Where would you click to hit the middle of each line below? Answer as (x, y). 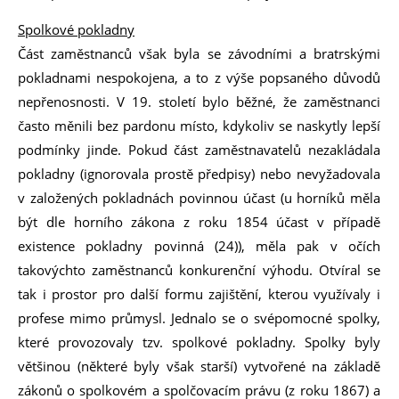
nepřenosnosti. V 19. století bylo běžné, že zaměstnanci (199, 102)
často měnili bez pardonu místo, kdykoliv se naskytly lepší (199, 126)
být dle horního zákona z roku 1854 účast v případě (199, 222)
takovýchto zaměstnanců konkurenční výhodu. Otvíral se (199, 270)
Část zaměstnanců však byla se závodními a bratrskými (199, 53)
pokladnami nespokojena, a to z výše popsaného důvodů (199, 77)
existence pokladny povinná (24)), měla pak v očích (199, 246)
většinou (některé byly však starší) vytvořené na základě (199, 366)
